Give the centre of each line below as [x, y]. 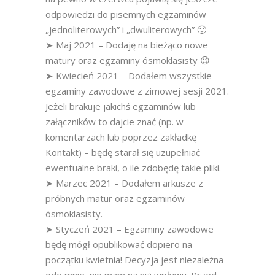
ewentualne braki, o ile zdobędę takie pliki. [133, 168]
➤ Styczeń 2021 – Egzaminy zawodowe [130, 229]
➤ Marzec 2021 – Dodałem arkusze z [124, 183]
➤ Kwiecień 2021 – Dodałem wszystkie [129, 76]
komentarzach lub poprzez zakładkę [121, 137]
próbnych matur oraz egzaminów [115, 198]
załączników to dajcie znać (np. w [114, 122]
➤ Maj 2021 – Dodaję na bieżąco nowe [127, 45]
